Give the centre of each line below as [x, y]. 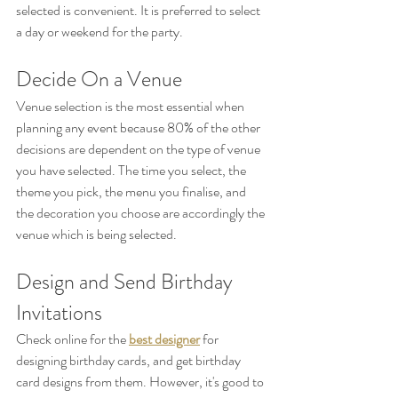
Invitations [59, 313]
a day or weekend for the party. [99, 32]
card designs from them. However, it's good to [141, 382]
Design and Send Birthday [127, 282]
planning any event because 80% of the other [139, 128]
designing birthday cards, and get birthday [130, 361]
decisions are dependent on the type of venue [139, 149]
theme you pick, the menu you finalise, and [132, 192]
